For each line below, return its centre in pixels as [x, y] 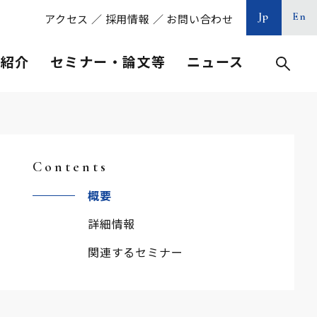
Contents [70, 167]
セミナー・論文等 [108, 61]
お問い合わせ [200, 19]
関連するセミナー [136, 252]
